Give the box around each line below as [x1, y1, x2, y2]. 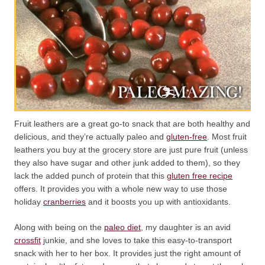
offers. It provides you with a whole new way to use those [14, 184, 227, 194]
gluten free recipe [167, 171, 232, 181]
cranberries [43, 197, 86, 207]
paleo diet [104, 222, 141, 232]
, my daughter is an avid [141, 222, 231, 232]
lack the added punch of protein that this [14, 171, 167, 181]
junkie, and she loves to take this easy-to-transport [41, 235, 232, 245]
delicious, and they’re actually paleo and [14, 132, 166, 142]
